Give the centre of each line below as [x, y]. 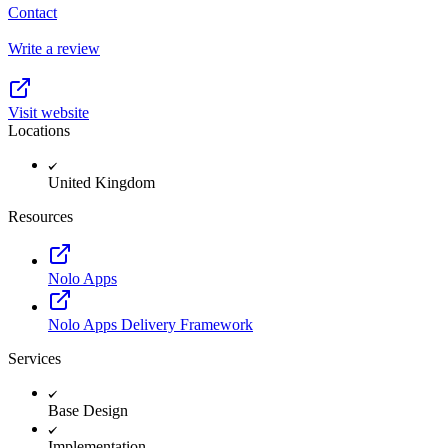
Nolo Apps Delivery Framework [150, 324]
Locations [39, 130]
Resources [40, 216]
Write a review [54, 48]
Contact [32, 12]
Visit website [48, 112]
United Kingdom [101, 182]
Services [34, 358]
